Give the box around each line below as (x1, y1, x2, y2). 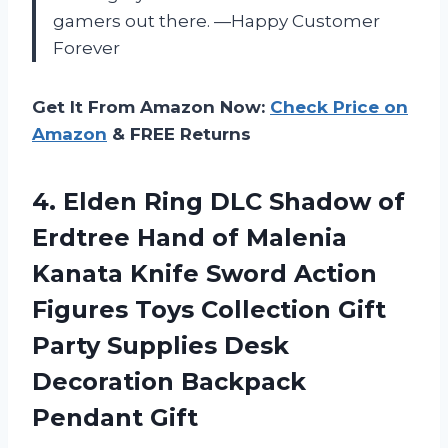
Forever (53, 38, 120, 59)
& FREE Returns (107, 124, 251, 145)
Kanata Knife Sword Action (32, 259, 377, 289)
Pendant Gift (32, 403, 198, 433)
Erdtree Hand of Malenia (32, 223, 347, 253)
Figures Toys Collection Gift (32, 295, 386, 325)
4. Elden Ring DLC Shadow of (32, 187, 405, 217)
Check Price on (270, 97, 408, 118)
